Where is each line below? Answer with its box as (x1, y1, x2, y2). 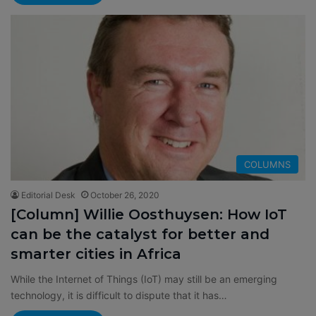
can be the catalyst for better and (11, 226, 269, 243)
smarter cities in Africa (11, 245, 181, 263)
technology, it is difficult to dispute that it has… (11, 289, 227, 302)
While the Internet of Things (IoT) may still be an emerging (11, 273, 277, 286)
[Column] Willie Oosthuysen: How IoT (11, 206, 287, 224)
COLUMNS (244, 159, 291, 171)
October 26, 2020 (90, 190, 159, 201)
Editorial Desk (21, 190, 75, 201)
